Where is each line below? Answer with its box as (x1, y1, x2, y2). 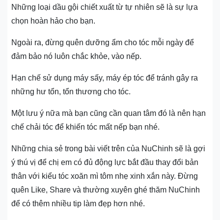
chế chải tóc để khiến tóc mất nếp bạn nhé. (11, 122, 160, 131)
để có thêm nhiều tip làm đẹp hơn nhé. (11, 199, 145, 208)
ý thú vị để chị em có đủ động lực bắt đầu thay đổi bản (11, 158, 198, 166)
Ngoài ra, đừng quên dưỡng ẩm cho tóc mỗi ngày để (11, 38, 194, 47)
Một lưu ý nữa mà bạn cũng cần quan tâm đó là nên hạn (11, 109, 206, 117)
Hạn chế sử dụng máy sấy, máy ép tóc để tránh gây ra (11, 73, 198, 82)
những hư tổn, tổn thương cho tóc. (11, 87, 131, 96)
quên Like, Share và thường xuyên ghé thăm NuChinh (11, 185, 200, 194)
